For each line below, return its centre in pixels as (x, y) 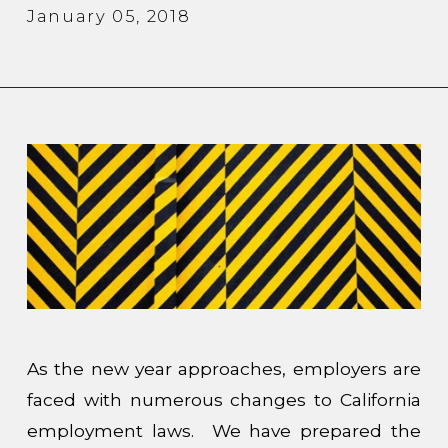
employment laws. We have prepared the (224, 430)
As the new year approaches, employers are (224, 368)
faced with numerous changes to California (224, 399)
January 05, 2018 (108, 15)
